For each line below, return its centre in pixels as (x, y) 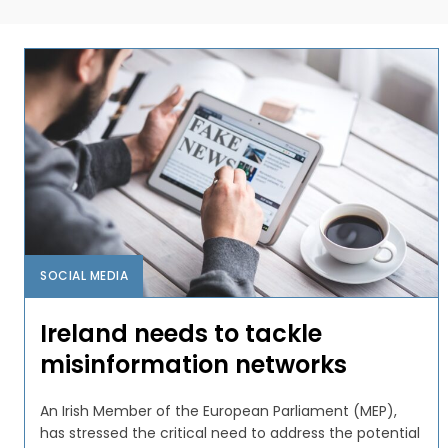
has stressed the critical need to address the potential (230, 432)
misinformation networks (193, 364)
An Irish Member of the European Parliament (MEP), (218, 410)
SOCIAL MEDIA (84, 275)
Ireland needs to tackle (181, 333)
